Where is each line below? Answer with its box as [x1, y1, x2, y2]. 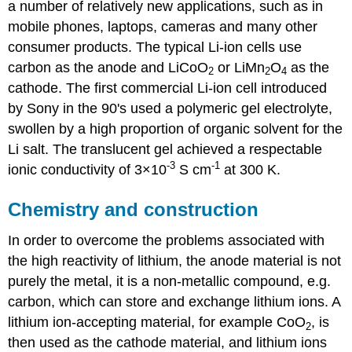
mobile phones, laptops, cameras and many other [8, 18, 318, 35]
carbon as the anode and [8, 59, 169, 75]
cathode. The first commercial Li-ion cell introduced [8, 79, 328, 96]
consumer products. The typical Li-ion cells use [8, 38, 302, 55]
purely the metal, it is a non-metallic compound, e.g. [8, 273, 332, 290]
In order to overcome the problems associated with [8, 233, 325, 249]
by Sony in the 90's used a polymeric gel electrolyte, [8, 100, 333, 116]
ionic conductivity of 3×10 [8, 161, 167, 178]
